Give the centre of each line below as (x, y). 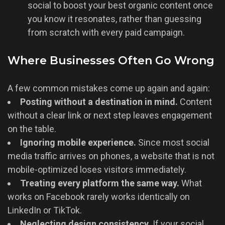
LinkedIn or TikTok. (45, 210)
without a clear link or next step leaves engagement (110, 116)
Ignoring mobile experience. (78, 143)
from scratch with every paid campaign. (106, 33)
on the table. (32, 129)
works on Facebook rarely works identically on (99, 197)
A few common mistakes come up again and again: (109, 88)
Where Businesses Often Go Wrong (111, 61)
